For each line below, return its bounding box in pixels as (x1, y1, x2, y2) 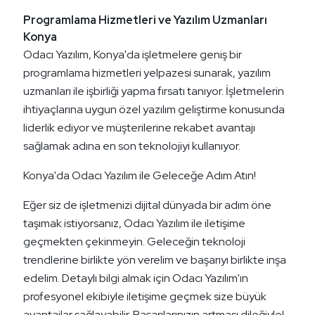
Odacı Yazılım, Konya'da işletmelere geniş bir (23, 47, 242, 63)
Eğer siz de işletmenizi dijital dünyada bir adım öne (23, 198, 271, 213)
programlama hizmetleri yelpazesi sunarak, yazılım (23, 65, 271, 81)
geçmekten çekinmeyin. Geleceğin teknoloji (23, 234, 245, 250)
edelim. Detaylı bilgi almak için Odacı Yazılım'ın (23, 271, 248, 286)
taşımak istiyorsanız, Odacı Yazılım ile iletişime (23, 216, 245, 231)
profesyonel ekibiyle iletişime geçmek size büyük (23, 289, 266, 304)
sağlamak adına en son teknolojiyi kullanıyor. (23, 139, 240, 154)
